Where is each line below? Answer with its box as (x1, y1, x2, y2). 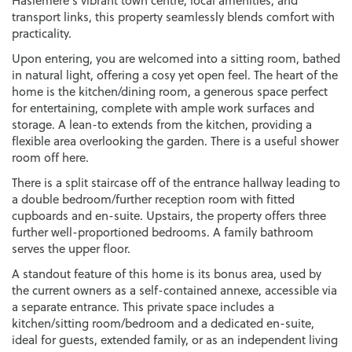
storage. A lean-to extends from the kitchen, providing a (12, 115, 312, 133)
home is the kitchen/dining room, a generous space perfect (12, 82, 328, 100)
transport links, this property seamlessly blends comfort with (12, 8, 335, 25)
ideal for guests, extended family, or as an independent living (12, 331, 338, 348)
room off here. (12, 148, 89, 166)
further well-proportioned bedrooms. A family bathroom (12, 223, 313, 240)
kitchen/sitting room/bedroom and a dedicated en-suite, (12, 314, 314, 332)
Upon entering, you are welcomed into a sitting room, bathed (12, 49, 340, 67)
